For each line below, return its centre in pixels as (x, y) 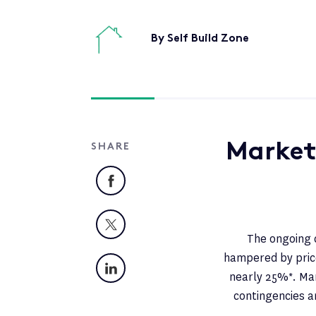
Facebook (149, 177)
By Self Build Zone (200, 39)
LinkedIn (145, 265)
